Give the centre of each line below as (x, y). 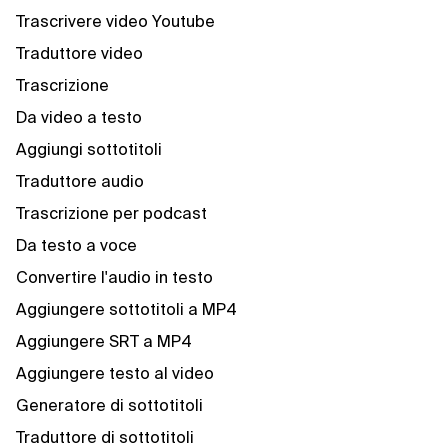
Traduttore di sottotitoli (105, 437)
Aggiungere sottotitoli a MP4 (126, 309)
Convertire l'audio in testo (114, 277)
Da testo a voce (76, 245)
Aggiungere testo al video (115, 373)
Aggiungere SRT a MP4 (104, 341)
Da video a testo (79, 117)
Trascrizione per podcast (111, 213)
